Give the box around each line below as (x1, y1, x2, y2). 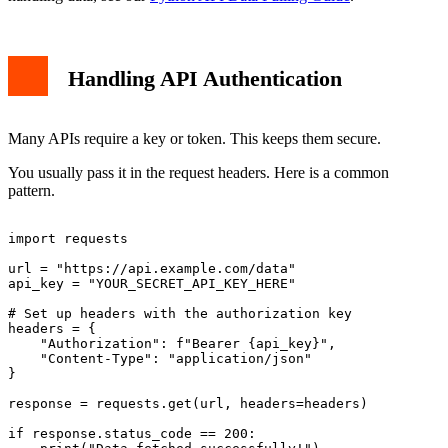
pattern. (8, 182, 55, 200)
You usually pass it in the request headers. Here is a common (8, 164, 389, 182)
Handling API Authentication (68, 65, 342, 91)
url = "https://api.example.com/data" (8, 261, 296, 277)
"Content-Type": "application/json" (8, 351, 312, 367)
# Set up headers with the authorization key (8, 306, 352, 322)
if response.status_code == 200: (8, 426, 256, 442)
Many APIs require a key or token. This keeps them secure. (8, 130, 381, 148)
